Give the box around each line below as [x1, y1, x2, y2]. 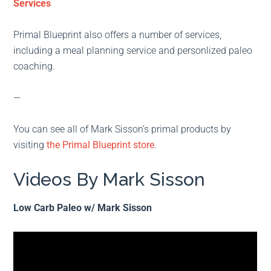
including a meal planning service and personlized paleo [13, 45, 253, 57]
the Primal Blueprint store [47, 139, 155, 151]
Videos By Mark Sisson [13, 169, 206, 191]
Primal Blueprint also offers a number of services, [13, 29, 222, 41]
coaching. [13, 60, 56, 73]
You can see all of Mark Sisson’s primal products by [13, 123, 232, 135]
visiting [13, 139, 47, 151]
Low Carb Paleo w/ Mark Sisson [13, 202, 152, 214]
